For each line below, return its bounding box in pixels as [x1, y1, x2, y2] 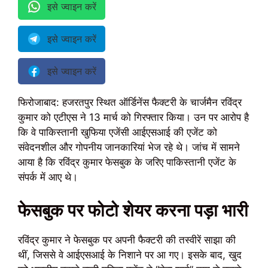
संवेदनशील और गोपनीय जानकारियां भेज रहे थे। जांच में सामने [18, 141, 240, 154]
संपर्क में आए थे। [18, 171, 78, 184]
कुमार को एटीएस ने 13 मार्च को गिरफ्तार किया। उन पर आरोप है [18, 111, 249, 124]
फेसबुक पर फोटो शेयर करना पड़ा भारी [18, 199, 248, 221]
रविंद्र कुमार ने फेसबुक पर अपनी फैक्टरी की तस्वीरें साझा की [18, 233, 236, 246]
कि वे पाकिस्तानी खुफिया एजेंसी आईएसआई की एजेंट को [18, 126, 217, 139]
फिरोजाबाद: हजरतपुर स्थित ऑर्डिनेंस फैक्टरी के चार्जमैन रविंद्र [18, 96, 242, 109]
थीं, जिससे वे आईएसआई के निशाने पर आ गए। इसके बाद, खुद [18, 248, 242, 261]
